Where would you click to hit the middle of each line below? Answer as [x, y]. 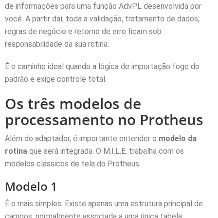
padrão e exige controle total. [56, 79]
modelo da [178, 138]
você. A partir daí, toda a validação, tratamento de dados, [102, 18]
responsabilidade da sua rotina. [57, 44]
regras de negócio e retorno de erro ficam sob [83, 31]
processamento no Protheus [104, 119]
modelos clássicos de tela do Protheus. [73, 163]
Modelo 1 [31, 186]
